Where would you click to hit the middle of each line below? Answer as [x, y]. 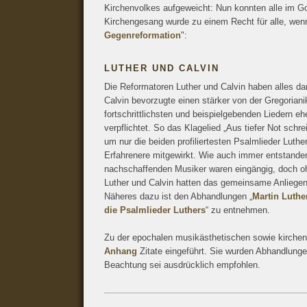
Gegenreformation [143, 35]
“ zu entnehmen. [238, 210]
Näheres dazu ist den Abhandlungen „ [178, 196]
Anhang [121, 251]
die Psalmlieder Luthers [155, 210]
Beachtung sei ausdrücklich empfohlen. [182, 265]
